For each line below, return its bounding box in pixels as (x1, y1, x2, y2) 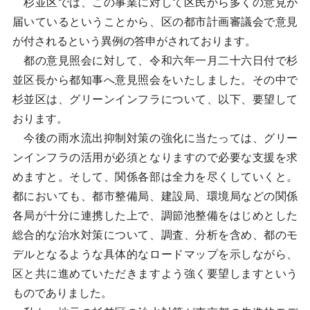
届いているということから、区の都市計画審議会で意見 (12, 16, 298, 28)
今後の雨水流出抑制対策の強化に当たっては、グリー (12, 132, 298, 144)
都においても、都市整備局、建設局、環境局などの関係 (12, 190, 298, 202)
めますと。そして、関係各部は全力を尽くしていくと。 (12, 171, 298, 183)
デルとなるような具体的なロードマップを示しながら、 (12, 248, 298, 260)
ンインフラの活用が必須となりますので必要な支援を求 (12, 152, 298, 163)
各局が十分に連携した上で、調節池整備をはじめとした (12, 210, 298, 221)
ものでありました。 (12, 287, 112, 299)
